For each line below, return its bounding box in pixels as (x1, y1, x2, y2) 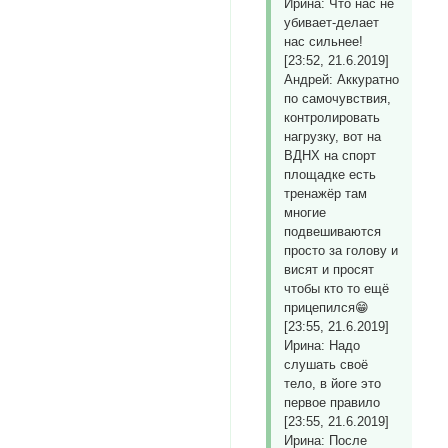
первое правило (284, 395, 381, 411)
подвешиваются (284, 224, 382, 240)
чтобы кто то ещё (284, 281, 390, 297)
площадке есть (284, 167, 377, 183)
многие (284, 205, 327, 221)
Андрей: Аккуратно (284, 72, 400, 88)
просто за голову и (284, 243, 399, 259)
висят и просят (284, 262, 375, 278)
